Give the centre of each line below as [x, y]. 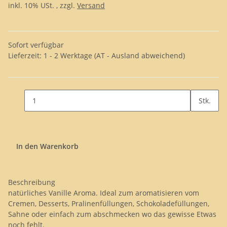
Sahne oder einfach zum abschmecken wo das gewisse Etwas [112, 214]
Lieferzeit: [26, 55]
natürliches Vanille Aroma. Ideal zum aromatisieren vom [104, 193]
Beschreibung [32, 182]
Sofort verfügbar [36, 45]
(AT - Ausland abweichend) [140, 55]
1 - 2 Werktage [69, 55]
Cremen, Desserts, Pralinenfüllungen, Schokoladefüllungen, [109, 203]
